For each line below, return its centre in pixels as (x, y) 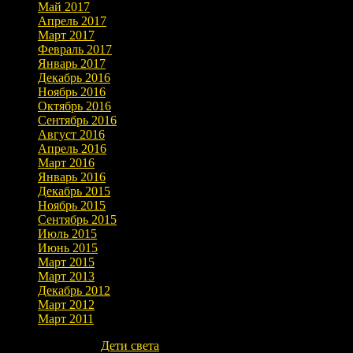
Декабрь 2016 (74, 78)
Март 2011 (66, 319)
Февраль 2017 (75, 50)
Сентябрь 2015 (77, 220)
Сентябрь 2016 (77, 121)
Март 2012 (66, 305)
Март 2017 (66, 35)
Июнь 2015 (68, 248)
